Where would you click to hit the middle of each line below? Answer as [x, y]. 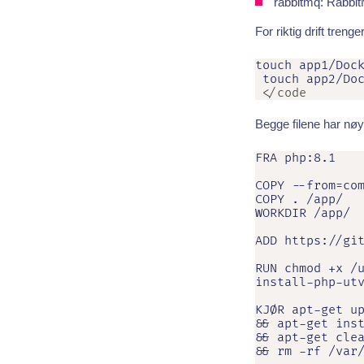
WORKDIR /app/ [302, 213]
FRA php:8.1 [295, 158]
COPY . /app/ [299, 199]
